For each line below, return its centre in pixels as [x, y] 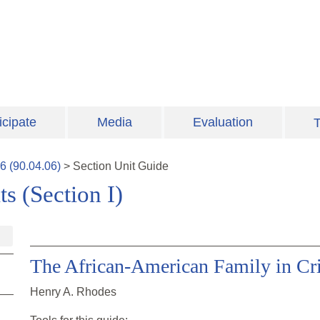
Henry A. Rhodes [73, 292]
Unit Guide [141, 166]
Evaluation [223, 122]
